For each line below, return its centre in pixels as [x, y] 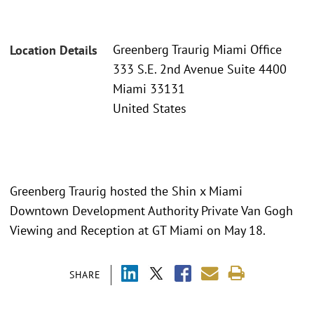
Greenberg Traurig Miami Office [197, 50]
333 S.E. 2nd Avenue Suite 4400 [200, 69]
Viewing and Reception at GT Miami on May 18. [139, 230]
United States [150, 109]
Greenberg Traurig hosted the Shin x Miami [126, 191]
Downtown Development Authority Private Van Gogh [151, 210]
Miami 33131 [149, 89]
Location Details [54, 50]
